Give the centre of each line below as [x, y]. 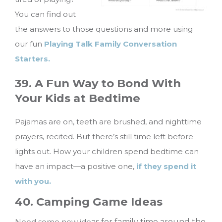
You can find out [45, 14]
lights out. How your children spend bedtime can [107, 152]
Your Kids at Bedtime [78, 98]
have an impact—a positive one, [76, 166]
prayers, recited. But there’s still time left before [104, 137]
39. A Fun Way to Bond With [98, 83]
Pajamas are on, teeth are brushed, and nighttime [108, 122]
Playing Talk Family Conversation [111, 44]
